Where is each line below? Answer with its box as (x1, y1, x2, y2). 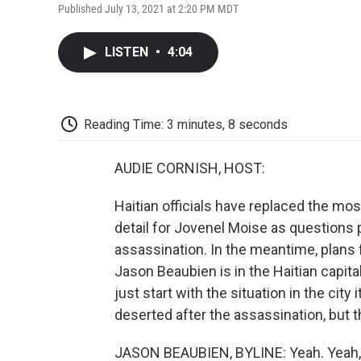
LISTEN (105, 44, 151, 60)
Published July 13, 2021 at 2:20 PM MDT (58, 2, 239, 15)
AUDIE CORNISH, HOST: (114, 160, 265, 177)
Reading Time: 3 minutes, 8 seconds (84, 116, 288, 132)
